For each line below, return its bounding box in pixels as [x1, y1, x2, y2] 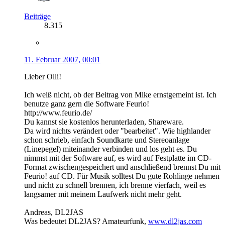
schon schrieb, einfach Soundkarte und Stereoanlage [24, 135, 189, 144]
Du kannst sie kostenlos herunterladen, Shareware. [24, 117, 184, 126]
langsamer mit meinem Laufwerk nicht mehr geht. [24, 189, 182, 198]
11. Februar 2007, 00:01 [24, 55, 100, 64]
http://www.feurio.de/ [24, 108, 92, 117]
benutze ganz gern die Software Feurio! [24, 99, 149, 108]
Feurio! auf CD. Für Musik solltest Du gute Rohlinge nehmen [24, 171, 219, 180]
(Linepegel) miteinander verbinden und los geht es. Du [24, 144, 197, 153]
